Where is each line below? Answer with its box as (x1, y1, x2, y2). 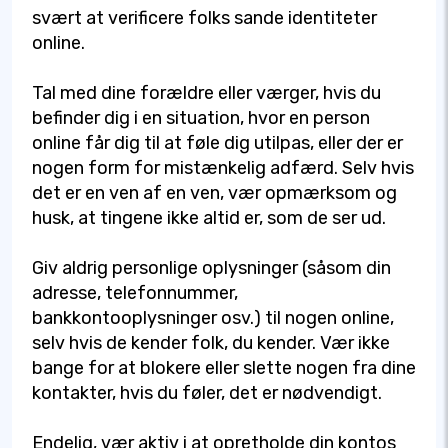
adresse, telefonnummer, (32, 282, 238, 305)
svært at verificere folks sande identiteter (32, 7, 377, 30)
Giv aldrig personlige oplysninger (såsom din (32, 257, 391, 280)
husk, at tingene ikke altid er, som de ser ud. (32, 207, 386, 230)
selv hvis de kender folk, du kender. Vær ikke (32, 332, 390, 355)
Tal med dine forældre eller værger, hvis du (32, 82, 381, 105)
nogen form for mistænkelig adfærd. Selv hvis (32, 157, 414, 180)
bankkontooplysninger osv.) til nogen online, (32, 307, 394, 330)
